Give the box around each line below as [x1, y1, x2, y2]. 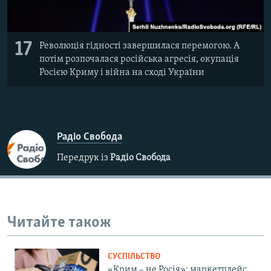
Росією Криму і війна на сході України [39, 67, 204, 77]
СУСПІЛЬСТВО [108, 252, 160, 262]
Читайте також [7, 214, 111, 231]
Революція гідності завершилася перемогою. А [39, 41, 240, 51]
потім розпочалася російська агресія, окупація [39, 54, 239, 64]
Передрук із [57, 152, 110, 163]
